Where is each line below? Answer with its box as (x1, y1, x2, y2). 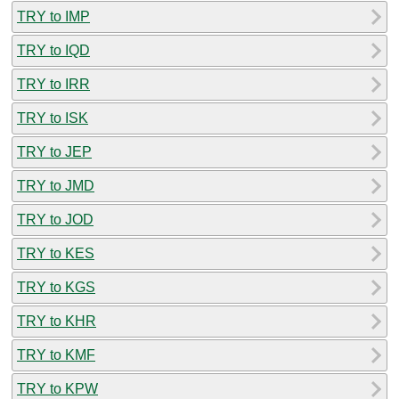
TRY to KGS (17, 279, 95, 295)
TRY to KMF (17, 346, 95, 362)
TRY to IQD (17, 42, 90, 58)
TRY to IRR (17, 76, 90, 92)
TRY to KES (17, 245, 94, 261)
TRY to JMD (17, 177, 94, 193)
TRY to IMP (17, 8, 90, 24)
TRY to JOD (17, 211, 94, 227)
